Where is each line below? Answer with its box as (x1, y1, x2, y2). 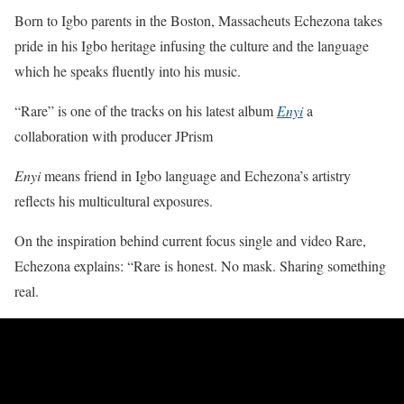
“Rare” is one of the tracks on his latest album (14, 101, 277, 121)
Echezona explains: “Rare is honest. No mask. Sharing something (14, 256, 386, 276)
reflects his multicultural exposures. (14, 191, 213, 211)
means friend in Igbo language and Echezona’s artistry (41, 166, 351, 186)
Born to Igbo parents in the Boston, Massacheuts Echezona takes (14, 11, 382, 31)
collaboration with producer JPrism (14, 126, 213, 146)
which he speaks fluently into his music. (14, 61, 241, 81)
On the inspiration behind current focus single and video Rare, (14, 231, 366, 251)
